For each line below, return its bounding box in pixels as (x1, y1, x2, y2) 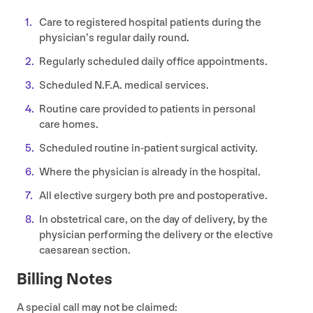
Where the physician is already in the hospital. (39, 165, 261, 179)
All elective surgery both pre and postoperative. (39, 189, 268, 203)
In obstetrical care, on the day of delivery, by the (39, 212, 268, 226)
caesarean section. (39, 243, 131, 257)
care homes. (39, 117, 99, 131)
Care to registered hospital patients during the (39, 15, 261, 29)
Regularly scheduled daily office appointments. (39, 54, 268, 68)
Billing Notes (17, 268, 112, 289)
